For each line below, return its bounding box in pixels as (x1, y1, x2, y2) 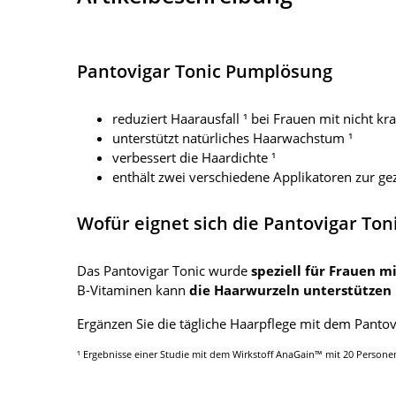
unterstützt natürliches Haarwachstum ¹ (112, 129, 353, 148)
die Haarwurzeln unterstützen (189, 281, 392, 300)
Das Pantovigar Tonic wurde (77, 262, 251, 280)
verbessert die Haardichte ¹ (112, 148, 276, 167)
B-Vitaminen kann (77, 281, 189, 300)
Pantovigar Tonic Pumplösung (77, 59, 332, 84)
